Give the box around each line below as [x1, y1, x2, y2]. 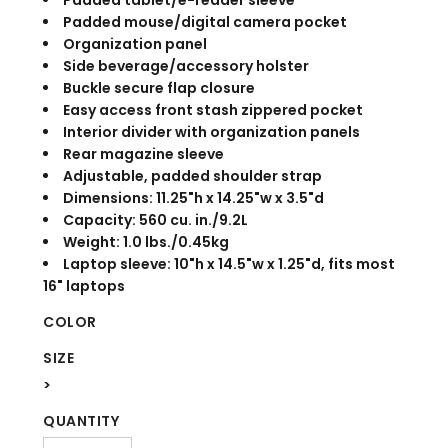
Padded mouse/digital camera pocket [63, 12, 347, 33]
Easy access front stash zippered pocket [63, 100, 363, 121]
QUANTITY [43, 411, 120, 432]
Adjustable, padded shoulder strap [63, 166, 322, 187]
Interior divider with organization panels [63, 122, 360, 143]
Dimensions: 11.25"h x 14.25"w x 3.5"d [63, 188, 324, 209]
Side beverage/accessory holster [63, 56, 309, 77]
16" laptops [43, 276, 125, 297]
